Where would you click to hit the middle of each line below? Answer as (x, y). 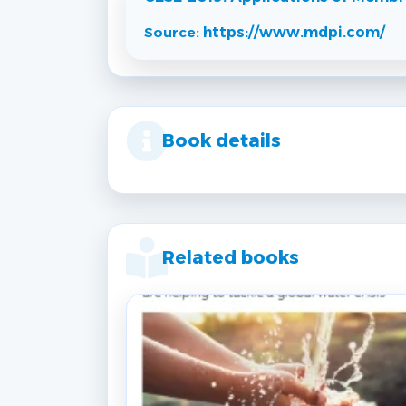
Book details (222, 141)
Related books (231, 258)
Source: (174, 33)
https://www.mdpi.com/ (294, 33)
